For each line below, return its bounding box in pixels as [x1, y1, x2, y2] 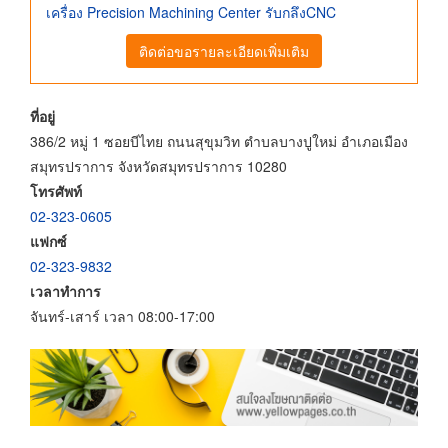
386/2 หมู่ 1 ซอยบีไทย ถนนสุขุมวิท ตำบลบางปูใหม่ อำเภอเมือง [30, 130, 408, 151]
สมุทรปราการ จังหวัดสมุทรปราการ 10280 [30, 155, 287, 176]
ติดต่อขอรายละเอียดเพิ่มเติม [139, 40, 309, 61]
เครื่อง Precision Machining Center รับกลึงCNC [46, 2, 336, 23]
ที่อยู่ [30, 105, 55, 126]
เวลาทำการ [30, 280, 101, 301]
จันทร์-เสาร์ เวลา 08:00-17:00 [30, 305, 215, 326]
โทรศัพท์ [30, 180, 82, 201]
